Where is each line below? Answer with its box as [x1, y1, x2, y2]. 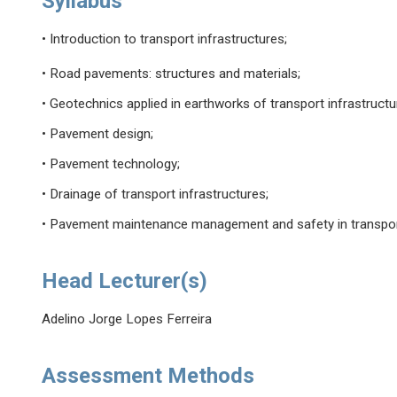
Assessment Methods [42, 363, 255, 389]
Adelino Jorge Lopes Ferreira [42, 311, 213, 328]
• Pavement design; [42, 126, 154, 143]
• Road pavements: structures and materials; [42, 66, 301, 82]
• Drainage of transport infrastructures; [42, 186, 269, 203]
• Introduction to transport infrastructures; [42, 31, 288, 48]
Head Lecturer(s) [42, 269, 208, 294]
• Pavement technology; [42, 156, 181, 173]
